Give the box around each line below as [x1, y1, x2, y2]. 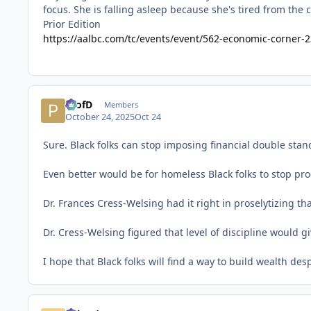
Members [103, 99, 138, 110]
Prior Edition [43, 17, 101, 31]
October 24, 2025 [65, 111, 135, 124]
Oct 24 [135, 111, 162, 124]
